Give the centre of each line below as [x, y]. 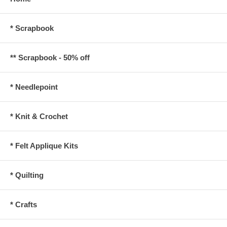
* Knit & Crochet [39, 117]
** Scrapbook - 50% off [50, 58]
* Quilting [27, 175]
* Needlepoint [34, 87]
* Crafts [24, 205]
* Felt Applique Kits [44, 146]
